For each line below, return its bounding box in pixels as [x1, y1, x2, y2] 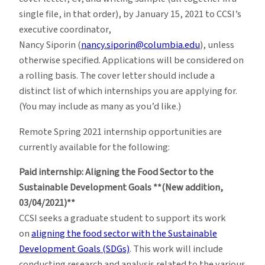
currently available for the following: [19, 140, 170, 154]
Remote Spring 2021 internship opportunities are [19, 124, 222, 139]
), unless [200, 38, 234, 53]
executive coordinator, [19, 22, 111, 37]
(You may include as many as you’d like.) [19, 99, 181, 114]
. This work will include [130, 241, 223, 256]
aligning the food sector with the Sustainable [31, 226, 217, 241]
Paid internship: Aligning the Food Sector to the [19, 164, 214, 179]
